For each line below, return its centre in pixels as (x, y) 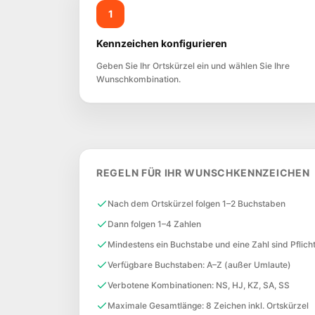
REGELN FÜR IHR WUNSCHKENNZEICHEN (203, 173)
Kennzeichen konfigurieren (162, 43)
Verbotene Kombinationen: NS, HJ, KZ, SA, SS (199, 285)
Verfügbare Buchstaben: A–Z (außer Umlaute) (199, 265)
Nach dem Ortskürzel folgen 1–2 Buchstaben (197, 204)
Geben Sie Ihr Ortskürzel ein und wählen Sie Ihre (193, 66)
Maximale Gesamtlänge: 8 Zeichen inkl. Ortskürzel (208, 306)
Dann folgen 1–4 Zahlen (154, 224)
